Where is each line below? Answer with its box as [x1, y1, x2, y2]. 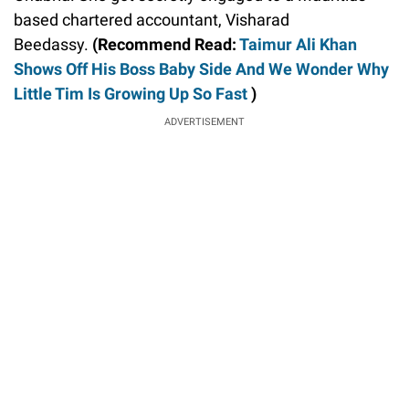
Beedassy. [14, 34, 92, 54]
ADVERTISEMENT [164, 115, 245, 128]
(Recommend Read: [92, 34, 239, 54]
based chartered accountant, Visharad [14, 9, 289, 29]
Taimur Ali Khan [239, 34, 357, 54]
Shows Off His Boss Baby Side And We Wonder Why [14, 58, 389, 79]
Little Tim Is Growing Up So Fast [14, 83, 251, 103]
